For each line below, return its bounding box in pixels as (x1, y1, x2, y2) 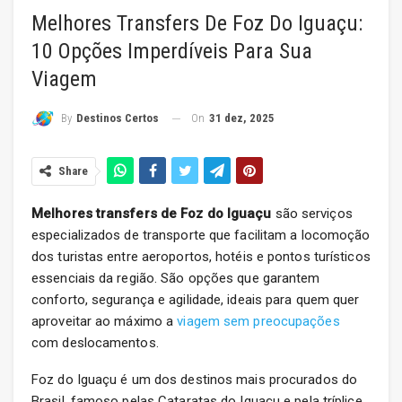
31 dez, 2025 (209, 110, 275, 125)
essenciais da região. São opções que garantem (31, 270, 320, 287)
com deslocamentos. (31, 335, 159, 352)
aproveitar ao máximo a (31, 313, 178, 330)
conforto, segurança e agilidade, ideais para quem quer (31, 292, 360, 309)
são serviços (271, 205, 353, 223)
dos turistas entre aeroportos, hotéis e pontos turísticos (31, 249, 371, 266)
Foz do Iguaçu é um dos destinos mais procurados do (31, 371, 358, 389)
